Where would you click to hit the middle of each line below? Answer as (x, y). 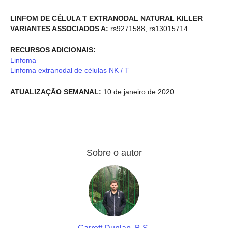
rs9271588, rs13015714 (148, 28)
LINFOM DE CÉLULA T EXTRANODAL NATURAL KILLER (106, 18)
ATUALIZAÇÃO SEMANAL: (56, 92)
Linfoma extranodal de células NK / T (70, 70)
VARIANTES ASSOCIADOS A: (59, 28)
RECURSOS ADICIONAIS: (53, 50)
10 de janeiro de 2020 (138, 92)
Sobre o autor (114, 152)
